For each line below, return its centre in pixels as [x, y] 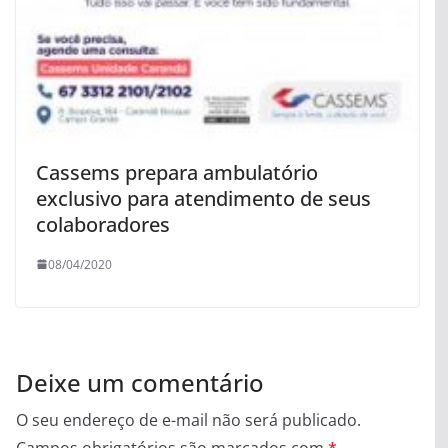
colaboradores [103, 224]
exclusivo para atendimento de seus [203, 198]
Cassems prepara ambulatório [177, 172]
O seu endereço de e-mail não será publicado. [188, 419]
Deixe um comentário [140, 382]
